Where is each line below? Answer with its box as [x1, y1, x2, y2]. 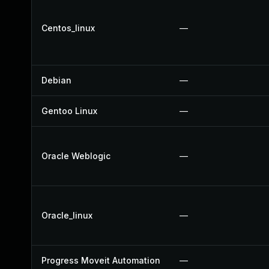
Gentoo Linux [41, 106, 97, 116]
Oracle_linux [41, 210, 92, 220]
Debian [41, 75, 71, 85]
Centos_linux [41, 23, 95, 33]
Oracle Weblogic [41, 151, 110, 161]
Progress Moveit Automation [41, 255, 160, 265]
